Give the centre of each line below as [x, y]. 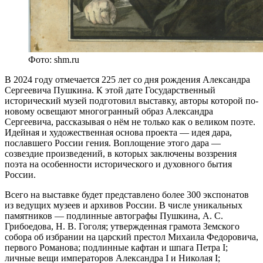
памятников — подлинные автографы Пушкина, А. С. [114, 215]
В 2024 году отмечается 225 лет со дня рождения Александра [127, 79]
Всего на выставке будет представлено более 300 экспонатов [127, 194]
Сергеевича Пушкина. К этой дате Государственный [110, 90]
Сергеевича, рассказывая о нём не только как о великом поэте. [130, 122]
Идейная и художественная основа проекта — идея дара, [118, 132]
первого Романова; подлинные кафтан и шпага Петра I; [116, 247]
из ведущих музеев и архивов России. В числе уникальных [124, 205]
